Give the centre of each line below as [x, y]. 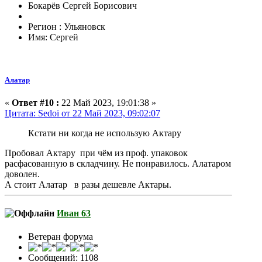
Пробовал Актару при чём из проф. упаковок [96, 153]
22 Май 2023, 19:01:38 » [108, 103]
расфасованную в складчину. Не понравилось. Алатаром [118, 164]
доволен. [22, 174]
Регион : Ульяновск [67, 26]
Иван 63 [74, 213]
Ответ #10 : [35, 103]
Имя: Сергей [53, 37]
